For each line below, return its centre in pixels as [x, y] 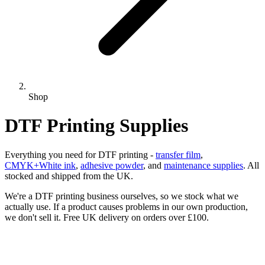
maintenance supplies [203, 165]
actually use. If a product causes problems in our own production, [126, 206]
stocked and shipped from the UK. [69, 176]
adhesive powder [112, 165]
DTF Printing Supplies [96, 126]
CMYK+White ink [40, 165]
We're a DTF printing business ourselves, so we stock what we [122, 196]
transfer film [178, 154]
